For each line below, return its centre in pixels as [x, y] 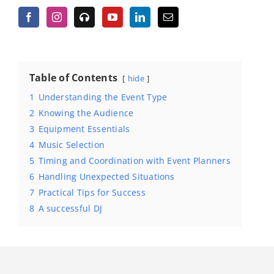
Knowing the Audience [86, 113]
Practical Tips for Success [92, 193]
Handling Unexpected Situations [106, 177]
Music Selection [72, 145]
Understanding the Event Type [103, 97]
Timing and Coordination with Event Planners [134, 161]
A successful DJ [70, 209]
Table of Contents [74, 78]
